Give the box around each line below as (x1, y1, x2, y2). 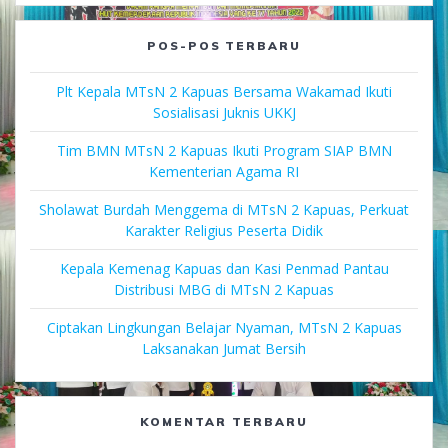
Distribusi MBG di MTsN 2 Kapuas (114, 279, 334, 299)
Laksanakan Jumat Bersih (142, 338, 306, 358)
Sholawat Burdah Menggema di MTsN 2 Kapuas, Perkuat (39, 199, 409, 219)
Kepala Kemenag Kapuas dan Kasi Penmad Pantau (59, 258, 389, 278)
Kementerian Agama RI (149, 161, 299, 181)
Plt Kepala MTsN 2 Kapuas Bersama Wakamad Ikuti (56, 81, 392, 101)
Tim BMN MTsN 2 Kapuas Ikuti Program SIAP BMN (56, 140, 392, 160)
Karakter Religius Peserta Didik (125, 220, 323, 240)
